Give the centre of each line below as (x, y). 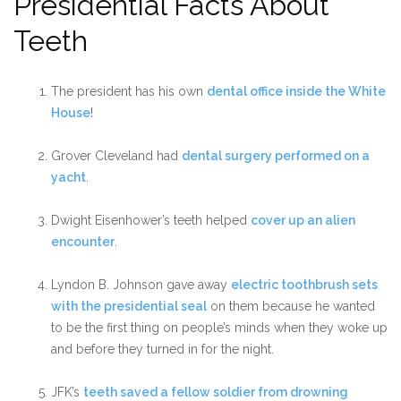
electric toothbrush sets (304, 285)
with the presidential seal (129, 307)
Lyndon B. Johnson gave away (141, 285)
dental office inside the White (296, 92)
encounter (83, 242)
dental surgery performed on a (276, 156)
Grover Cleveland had (116, 156)
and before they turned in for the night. (162, 350)
